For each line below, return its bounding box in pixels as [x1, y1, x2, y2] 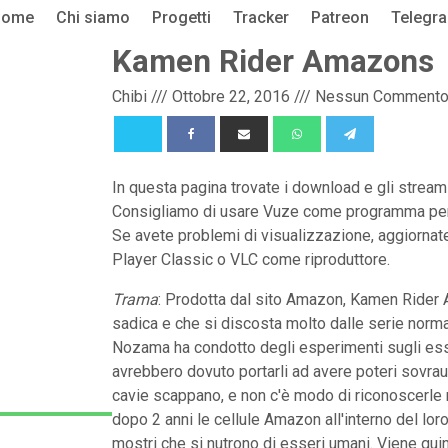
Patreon [310, 8, 369, 27]
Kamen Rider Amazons [112, 43, 434, 80]
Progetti [151, 8, 211, 27]
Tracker [232, 8, 289, 27]
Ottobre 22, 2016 [172, 87, 290, 106]
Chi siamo [55, 8, 130, 27]
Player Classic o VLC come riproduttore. [112, 249, 390, 269]
